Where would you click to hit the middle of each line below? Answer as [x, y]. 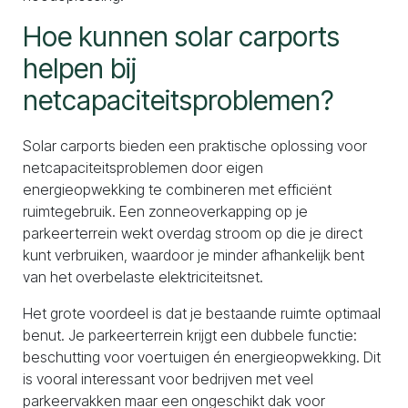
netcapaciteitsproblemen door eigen [143, 168]
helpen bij [80, 68]
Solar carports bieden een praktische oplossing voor [195, 146]
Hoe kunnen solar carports [181, 36]
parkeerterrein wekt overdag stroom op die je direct [193, 233]
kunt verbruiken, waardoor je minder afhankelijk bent [194, 255]
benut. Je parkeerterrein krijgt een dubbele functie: [190, 335]
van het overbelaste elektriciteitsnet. [143, 277]
